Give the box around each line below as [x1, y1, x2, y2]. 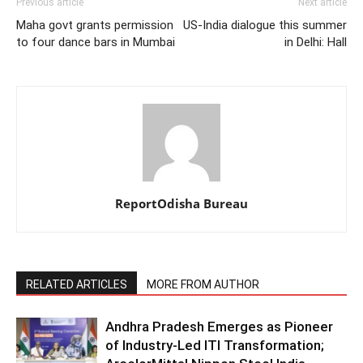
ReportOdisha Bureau [115, 194, 248, 211]
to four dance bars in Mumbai [16, 34, 175, 49]
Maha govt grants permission [16, 17, 173, 32]
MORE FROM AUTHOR [147, 277, 259, 291]
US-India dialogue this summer [183, 17, 347, 32]
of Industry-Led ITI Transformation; [105, 336, 324, 353]
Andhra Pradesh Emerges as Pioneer [105, 318, 333, 335]
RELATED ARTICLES [26, 277, 127, 291]
